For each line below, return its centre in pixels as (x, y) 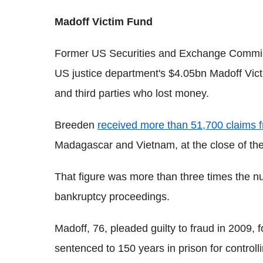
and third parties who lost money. (132, 93)
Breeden (76, 125)
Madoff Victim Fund (104, 21)
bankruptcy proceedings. (112, 196)
